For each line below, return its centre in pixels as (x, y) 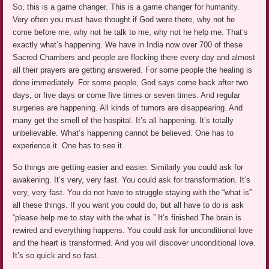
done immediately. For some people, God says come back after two (131, 83)
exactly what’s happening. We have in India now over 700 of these (128, 45)
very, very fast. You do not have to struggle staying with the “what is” (132, 193)
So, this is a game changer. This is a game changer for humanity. (126, 7)
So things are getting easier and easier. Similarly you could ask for (128, 168)
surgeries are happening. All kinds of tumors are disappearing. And (128, 108)
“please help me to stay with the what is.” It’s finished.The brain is (127, 218)
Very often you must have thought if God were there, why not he (124, 20)
